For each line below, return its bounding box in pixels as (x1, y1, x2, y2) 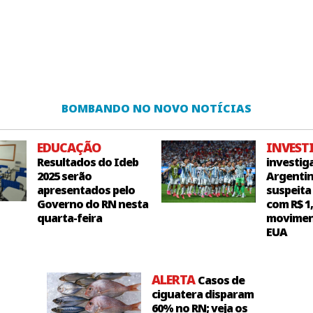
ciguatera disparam (151, 286, 254, 302)
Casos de (197, 272, 245, 288)
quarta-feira (36, 210, 102, 226)
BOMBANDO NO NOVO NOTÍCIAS (61, 101, 252, 116)
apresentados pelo (36, 182, 135, 198)
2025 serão (36, 168, 92, 184)
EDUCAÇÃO (36, 139, 101, 156)
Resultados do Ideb (36, 154, 138, 170)
